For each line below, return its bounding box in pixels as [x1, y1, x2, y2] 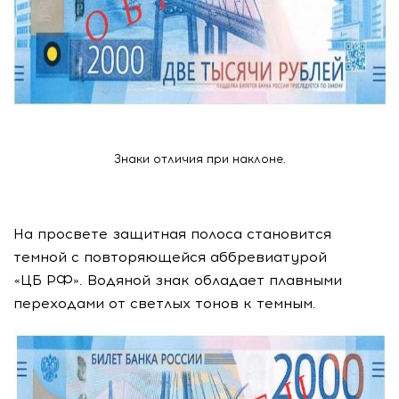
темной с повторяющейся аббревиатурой [13, 248, 327, 265]
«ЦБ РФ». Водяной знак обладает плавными [13, 272, 342, 289]
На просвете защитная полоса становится [13, 225, 331, 242]
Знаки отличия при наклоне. [113, 152, 286, 166]
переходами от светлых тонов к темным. [13, 295, 321, 312]
